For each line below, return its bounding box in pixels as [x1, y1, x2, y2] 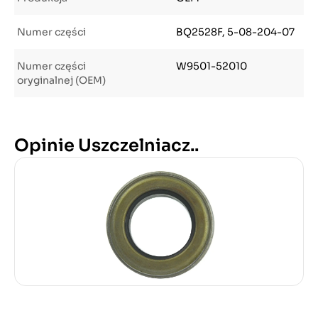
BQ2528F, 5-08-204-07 [176, 26, 295, 38]
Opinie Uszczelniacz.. [14, 135, 199, 156]
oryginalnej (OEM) [17, 74, 106, 87]
